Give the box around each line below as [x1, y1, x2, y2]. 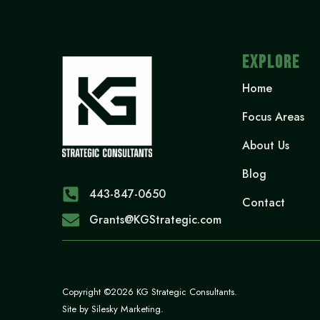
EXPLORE [242, 51, 301, 74]
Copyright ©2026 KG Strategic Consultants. [62, 285, 237, 299]
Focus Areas [242, 109, 305, 126]
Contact [242, 194, 286, 211]
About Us [242, 137, 290, 154]
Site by [62, 302, 91, 316]
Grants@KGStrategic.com [89, 211, 221, 229]
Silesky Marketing [91, 302, 161, 316]
